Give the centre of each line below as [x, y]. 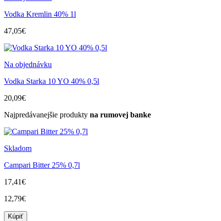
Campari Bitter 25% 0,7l [42, 165]
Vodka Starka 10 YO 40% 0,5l [52, 81]
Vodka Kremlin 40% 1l [40, 14]
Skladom [18, 148]
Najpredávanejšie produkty [47, 114]
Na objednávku [28, 64]
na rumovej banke [120, 114]
